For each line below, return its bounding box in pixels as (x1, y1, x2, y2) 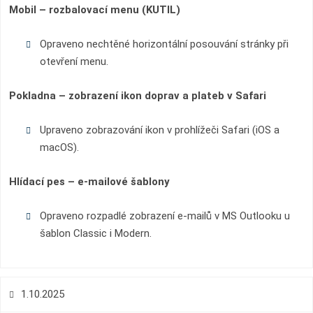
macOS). (39, 141, 79, 154)
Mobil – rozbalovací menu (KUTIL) (9, 3, 180, 16)
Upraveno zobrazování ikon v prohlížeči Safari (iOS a (39, 124, 279, 136)
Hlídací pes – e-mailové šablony (9, 175, 170, 188)
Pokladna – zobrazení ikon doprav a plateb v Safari (9, 89, 266, 102)
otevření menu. (39, 55, 108, 68)
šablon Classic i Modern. (39, 227, 152, 240)
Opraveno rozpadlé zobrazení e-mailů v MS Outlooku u (39, 210, 290, 222)
